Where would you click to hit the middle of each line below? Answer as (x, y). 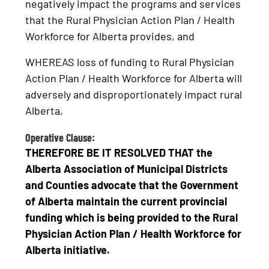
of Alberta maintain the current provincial (126, 201)
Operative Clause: (60, 138)
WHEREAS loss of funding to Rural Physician (130, 62)
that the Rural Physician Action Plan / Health (130, 20)
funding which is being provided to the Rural (132, 218)
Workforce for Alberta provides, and (110, 36)
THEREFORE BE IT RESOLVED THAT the (119, 153)
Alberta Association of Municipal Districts (127, 169)
